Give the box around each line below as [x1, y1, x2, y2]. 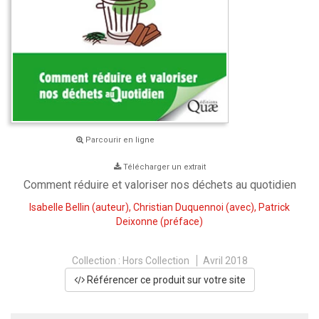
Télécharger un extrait [122, 162, 206, 172]
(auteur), [90, 202, 133, 214]
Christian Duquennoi [133, 202, 224, 214]
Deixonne [116, 216, 158, 228]
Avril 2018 [202, 255, 248, 267]
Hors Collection [122, 255, 189, 267]
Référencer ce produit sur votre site [84, 274, 246, 286]
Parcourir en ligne [83, 135, 155, 145]
